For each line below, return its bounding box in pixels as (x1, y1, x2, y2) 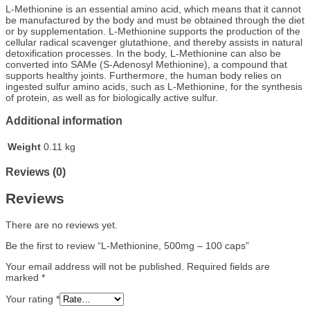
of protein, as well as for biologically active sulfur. (6, 91, 218, 103)
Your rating (6, 293, 56, 304)
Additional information (6, 114, 122, 127)
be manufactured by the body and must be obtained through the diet (6, 14, 304, 26)
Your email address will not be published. (6, 260, 184, 272)
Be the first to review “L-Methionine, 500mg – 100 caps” (6, 239, 249, 251)
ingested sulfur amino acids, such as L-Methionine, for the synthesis (6, 80, 302, 92)
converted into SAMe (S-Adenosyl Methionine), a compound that (6, 58, 287, 70)
